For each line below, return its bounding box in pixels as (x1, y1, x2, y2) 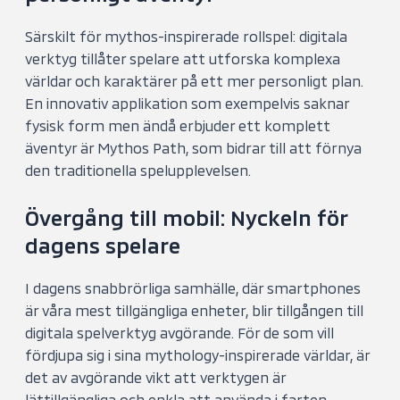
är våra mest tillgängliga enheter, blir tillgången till (25, 302, 364, 320)
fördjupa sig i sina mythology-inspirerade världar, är (25, 346, 371, 364)
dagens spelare (25, 232, 181, 259)
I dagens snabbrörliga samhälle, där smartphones (25, 279, 362, 297)
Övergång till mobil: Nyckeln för (25, 204, 348, 231)
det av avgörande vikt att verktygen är (25, 369, 287, 387)
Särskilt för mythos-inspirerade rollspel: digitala (25, 27, 348, 45)
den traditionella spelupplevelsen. (25, 161, 252, 179)
